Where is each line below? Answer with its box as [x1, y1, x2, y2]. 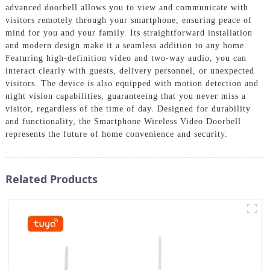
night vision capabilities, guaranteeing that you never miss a [5, 91, 246, 101]
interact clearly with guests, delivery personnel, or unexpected [5, 66, 254, 75]
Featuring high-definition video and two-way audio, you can [5, 53, 246, 63]
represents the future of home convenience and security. [5, 129, 228, 139]
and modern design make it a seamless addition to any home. [5, 40, 247, 50]
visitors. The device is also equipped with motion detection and [5, 78, 259, 88]
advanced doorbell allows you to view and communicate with [5, 2, 248, 12]
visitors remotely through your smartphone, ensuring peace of [5, 15, 252, 25]
